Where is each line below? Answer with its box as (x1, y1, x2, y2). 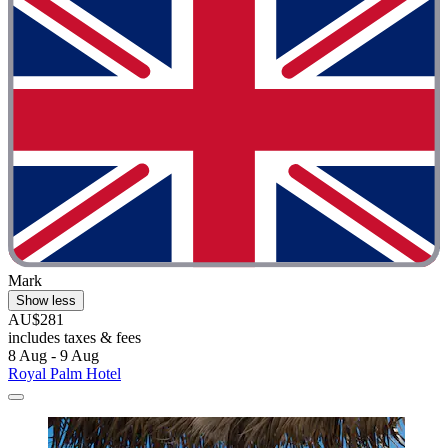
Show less (16, 293, 76, 309)
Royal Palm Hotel (8, 365, 121, 383)
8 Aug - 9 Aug (8, 347, 99, 365)
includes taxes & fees (8, 329, 141, 347)
